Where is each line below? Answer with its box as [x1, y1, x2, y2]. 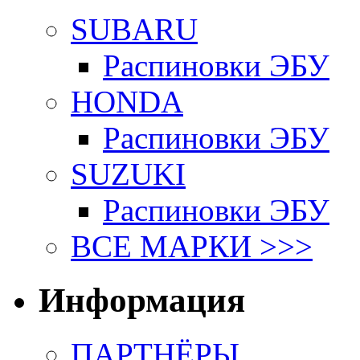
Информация [39, 281, 245, 320]
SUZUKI [71, 157, 186, 192]
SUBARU [71, 12, 198, 47]
